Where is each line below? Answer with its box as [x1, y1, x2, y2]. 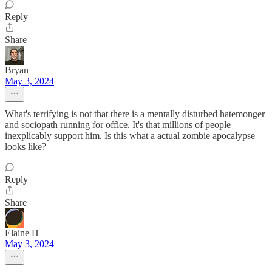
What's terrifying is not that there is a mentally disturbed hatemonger [5, 109, 265, 119]
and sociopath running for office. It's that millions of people [5, 120, 231, 130]
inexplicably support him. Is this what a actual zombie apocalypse [5, 131, 255, 141]
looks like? [5, 141, 46, 152]
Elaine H [5, 228, 39, 238]
